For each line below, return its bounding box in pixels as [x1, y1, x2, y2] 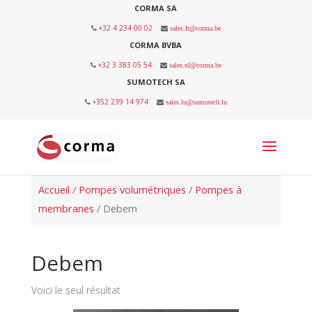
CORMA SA [134, 3, 178, 13]
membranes [38, 201, 94, 215]
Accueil [38, 182, 70, 196]
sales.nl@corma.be [169, 61, 221, 68]
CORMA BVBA [130, 40, 182, 50]
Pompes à [194, 182, 242, 196]
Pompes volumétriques [78, 182, 186, 196]
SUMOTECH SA [126, 77, 185, 87]
